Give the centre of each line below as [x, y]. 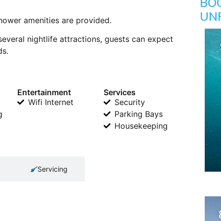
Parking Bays [139, 114]
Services [119, 92]
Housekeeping [141, 126]
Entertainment [44, 92]
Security [130, 102]
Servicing [53, 169]
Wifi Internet [51, 102]
